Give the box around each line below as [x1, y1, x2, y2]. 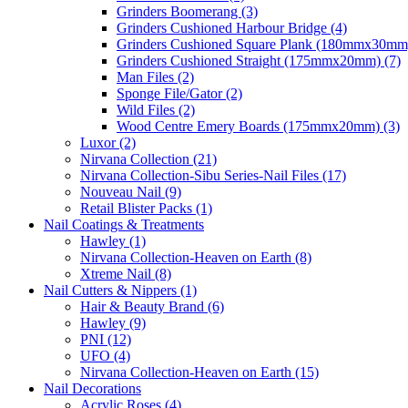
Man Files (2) [117, 68, 194, 85]
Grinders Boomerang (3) [117, 3, 258, 19]
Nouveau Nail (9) [80, 183, 181, 199]
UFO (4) [80, 347, 130, 363]
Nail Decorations [44, 380, 141, 396]
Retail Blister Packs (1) [80, 199, 212, 216]
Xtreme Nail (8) [80, 265, 171, 281]
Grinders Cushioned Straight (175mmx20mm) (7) [117, 52, 401, 68]
